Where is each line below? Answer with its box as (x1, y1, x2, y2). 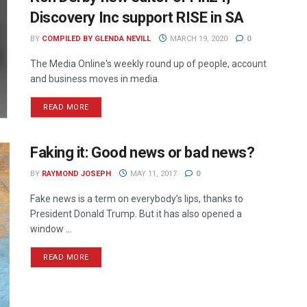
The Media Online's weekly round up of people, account (30, 58, 267, 69)
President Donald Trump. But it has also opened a (30, 208, 242, 220)
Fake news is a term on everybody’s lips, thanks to (30, 193, 243, 205)
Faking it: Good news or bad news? (30, 144, 255, 162)
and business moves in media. (30, 73, 160, 84)
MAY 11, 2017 (127, 169, 177, 179)
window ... (30, 223, 72, 235)
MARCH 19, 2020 (167, 34, 228, 43)
